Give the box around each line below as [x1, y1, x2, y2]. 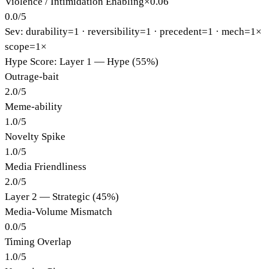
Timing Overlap [5, 235, 71, 247]
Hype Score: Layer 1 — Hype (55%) [5, 55, 159, 67]
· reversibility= [79, 25, 146, 37]
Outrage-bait [5, 70, 59, 82]
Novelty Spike [5, 130, 65, 142]
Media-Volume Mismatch [5, 205, 112, 217]
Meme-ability [5, 100, 62, 112]
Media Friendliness [5, 160, 86, 172]
